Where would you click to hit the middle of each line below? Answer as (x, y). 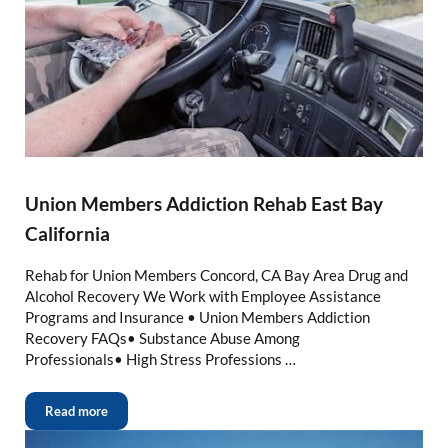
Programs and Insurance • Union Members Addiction (197, 316)
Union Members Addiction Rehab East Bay (203, 203)
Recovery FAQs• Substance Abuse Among (162, 337)
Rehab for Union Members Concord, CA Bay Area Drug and (216, 274)
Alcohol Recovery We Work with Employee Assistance (202, 295)
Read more (76, 410)
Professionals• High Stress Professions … (160, 358)
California (67, 233)
